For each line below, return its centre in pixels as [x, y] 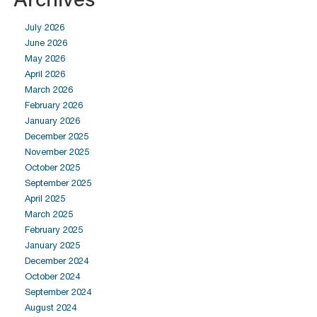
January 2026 [52, 121]
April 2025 [45, 198]
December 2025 [57, 136]
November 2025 [57, 152]
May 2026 [45, 58]
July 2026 [45, 27]
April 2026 [45, 74]
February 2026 [54, 105]
